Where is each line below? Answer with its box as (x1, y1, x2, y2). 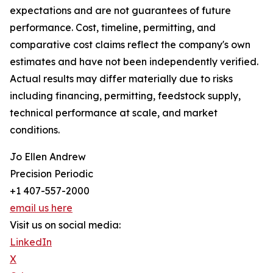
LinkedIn (10, 235, 52, 248)
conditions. (10, 123, 60, 136)
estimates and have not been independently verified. (10, 55, 258, 68)
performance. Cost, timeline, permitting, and (10, 21, 216, 34)
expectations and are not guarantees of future (10, 4, 231, 16)
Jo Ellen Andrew (10, 150, 86, 163)
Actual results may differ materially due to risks (10, 72, 233, 85)
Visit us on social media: (10, 218, 121, 231)
